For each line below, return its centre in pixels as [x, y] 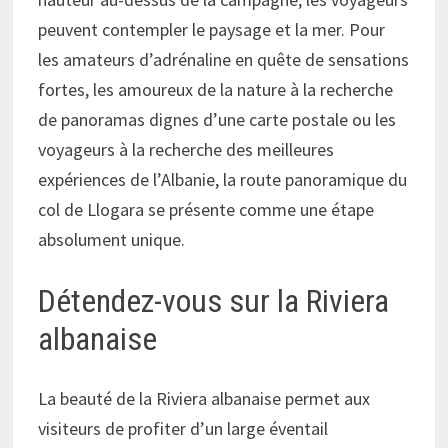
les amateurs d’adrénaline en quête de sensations [224, 59]
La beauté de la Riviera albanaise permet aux [204, 399]
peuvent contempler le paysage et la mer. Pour [212, 29]
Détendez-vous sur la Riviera [214, 300]
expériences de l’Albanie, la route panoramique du [223, 179]
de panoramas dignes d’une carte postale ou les [217, 119]
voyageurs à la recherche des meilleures [186, 149]
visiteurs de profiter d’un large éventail [183, 429]
